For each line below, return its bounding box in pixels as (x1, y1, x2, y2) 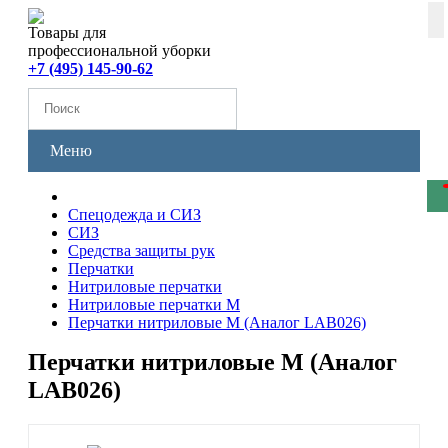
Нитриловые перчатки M (68, 296, 240, 313)
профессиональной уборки (28, 42, 211, 59)
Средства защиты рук (68, 242, 215, 259)
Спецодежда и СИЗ (68, 206, 201, 223)
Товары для (28, 24, 106, 41)
